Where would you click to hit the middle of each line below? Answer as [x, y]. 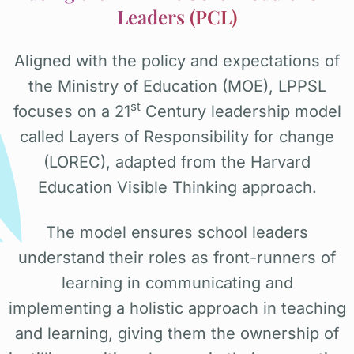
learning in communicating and [177, 282]
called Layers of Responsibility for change [177, 136]
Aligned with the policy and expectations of [177, 60]
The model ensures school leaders [177, 232]
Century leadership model [241, 111]
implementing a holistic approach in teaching [177, 308]
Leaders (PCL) [177, 16]
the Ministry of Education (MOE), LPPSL [177, 86]
